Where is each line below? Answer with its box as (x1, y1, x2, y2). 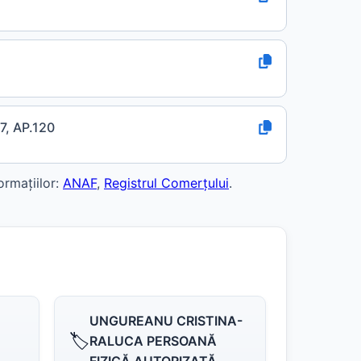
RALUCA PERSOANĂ (89, 333, 217, 349)
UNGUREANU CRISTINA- (89, 313, 243, 329)
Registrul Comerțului (104, 175, 229, 191)
